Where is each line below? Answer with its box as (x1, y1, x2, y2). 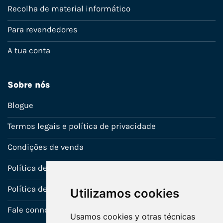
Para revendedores (7, 24, 78, 34)
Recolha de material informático (7, 3, 130, 13)
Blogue (7, 100, 33, 110)
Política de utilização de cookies (7, 184, 129, 194)
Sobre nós (7, 79, 50, 90)
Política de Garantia (7, 163, 82, 173)
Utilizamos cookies (70, 186, 179, 201)
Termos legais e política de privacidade (7, 121, 156, 131)
